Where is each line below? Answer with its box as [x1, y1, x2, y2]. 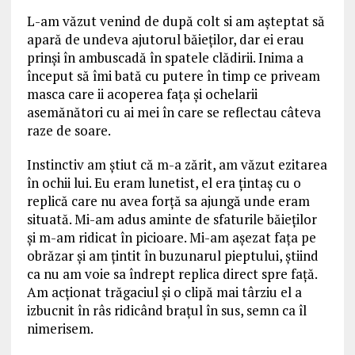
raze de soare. [26, 121, 111, 139]
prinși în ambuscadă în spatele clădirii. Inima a [26, 48, 303, 67]
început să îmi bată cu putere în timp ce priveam [26, 67, 320, 85]
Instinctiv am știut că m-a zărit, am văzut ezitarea [26, 155, 327, 174]
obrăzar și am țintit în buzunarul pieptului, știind [26, 246, 319, 265]
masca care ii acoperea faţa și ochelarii [26, 85, 258, 103]
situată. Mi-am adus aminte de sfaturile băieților [26, 210, 317, 228]
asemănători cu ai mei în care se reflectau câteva [26, 103, 321, 121]
